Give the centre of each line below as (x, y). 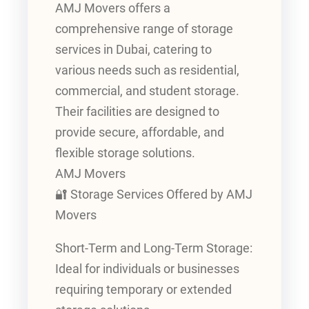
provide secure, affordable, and (140, 133)
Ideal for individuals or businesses (147, 269)
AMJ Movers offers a (113, 9)
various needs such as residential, (147, 71)
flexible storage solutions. (125, 153)
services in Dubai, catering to (133, 50)
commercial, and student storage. (147, 91)
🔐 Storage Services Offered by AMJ (154, 195)
